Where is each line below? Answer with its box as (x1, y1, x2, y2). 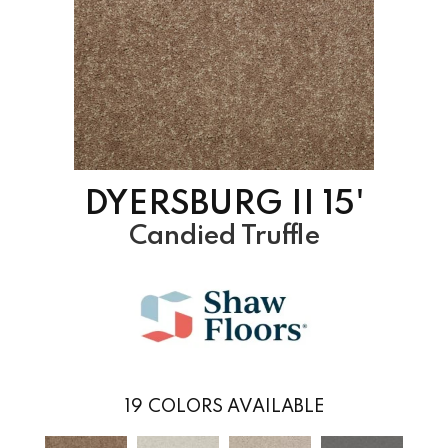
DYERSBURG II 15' (83, 187, 365, 222)
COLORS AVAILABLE (147, 397, 324, 416)
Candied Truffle (128, 222, 320, 250)
